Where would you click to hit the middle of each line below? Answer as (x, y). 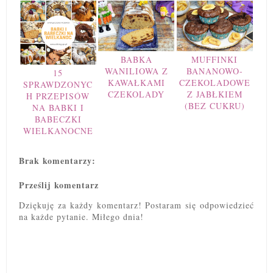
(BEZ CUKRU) (214, 106)
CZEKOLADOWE (214, 83)
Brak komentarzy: (57, 160)
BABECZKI (58, 119)
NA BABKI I (58, 107)
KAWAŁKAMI (136, 83)
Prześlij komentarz (59, 185)
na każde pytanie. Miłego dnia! (81, 216)
